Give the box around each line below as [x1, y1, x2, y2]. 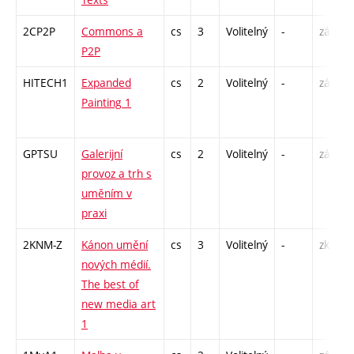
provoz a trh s [81, 166, 152, 182]
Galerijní [81, 146, 122, 162]
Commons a [81, 24, 143, 40]
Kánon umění [81, 237, 148, 253]
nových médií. [81, 257, 151, 273]
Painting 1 [81, 95, 131, 111]
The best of [81, 277, 139, 292]
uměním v [81, 186, 132, 201]
